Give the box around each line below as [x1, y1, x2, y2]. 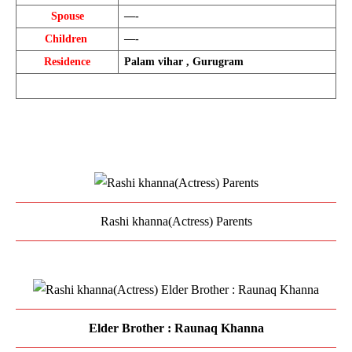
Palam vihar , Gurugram [123, 56, 244, 68]
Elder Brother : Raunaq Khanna [88, 321, 264, 335]
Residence [44, 56, 90, 68]
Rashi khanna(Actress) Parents [100, 214, 252, 228]
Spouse [50, 10, 84, 23]
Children [44, 33, 90, 46]
